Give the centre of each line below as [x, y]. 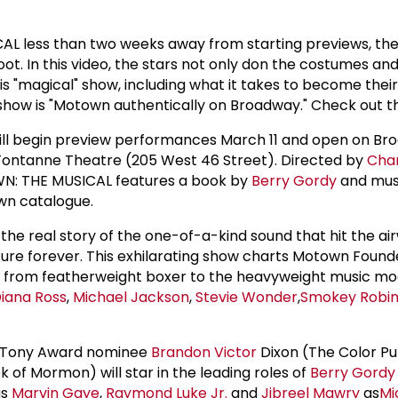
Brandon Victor [204, 352]
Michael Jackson [131, 297]
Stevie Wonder [247, 297]
